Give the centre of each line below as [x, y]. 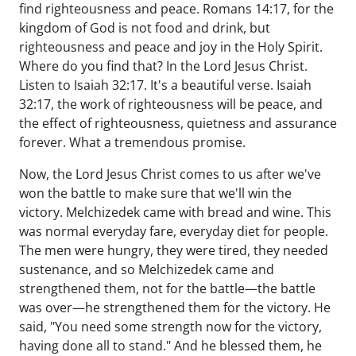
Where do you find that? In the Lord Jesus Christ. [163, 66]
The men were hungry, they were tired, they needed [174, 250]
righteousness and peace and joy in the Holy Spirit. [171, 47]
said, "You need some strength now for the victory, [170, 327]
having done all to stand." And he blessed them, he [170, 346]
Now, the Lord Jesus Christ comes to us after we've [170, 174]
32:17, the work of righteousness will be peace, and [171, 104]
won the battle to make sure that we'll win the [155, 193]
